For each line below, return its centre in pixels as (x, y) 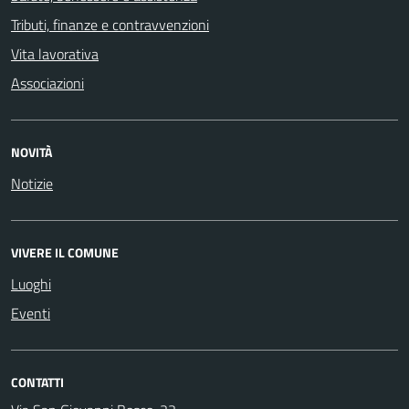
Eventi (31, 313)
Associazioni (47, 83)
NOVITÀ (31, 152)
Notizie (32, 183)
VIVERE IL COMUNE (65, 252)
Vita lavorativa (55, 53)
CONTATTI (37, 382)
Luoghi (31, 283)
